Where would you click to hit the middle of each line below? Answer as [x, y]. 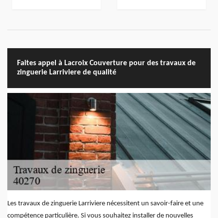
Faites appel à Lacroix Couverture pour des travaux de [106, 64]
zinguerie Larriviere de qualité [67, 73]
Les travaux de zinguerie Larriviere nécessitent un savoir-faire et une [105, 204]
